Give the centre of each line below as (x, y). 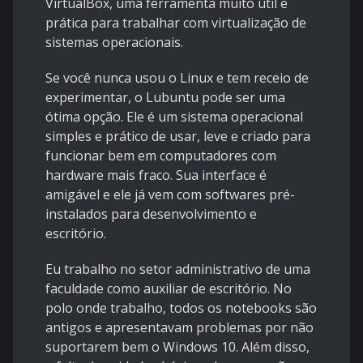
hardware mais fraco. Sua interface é (156, 175)
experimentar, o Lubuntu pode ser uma (165, 98)
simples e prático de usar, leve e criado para (178, 137)
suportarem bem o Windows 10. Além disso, (177, 347)
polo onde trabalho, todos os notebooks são (181, 308)
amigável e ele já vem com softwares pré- (170, 195)
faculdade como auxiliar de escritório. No (169, 289)
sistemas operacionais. (114, 43)
